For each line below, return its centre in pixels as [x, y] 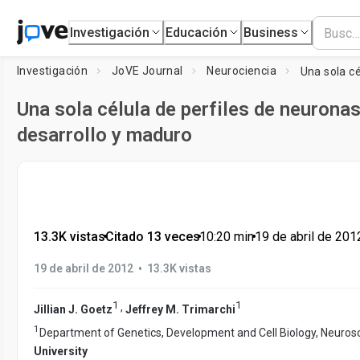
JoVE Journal [147, 71]
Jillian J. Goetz [73, 309]
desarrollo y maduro [104, 135]
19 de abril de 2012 [84, 268]
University [61, 352]
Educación [197, 32]
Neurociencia [242, 71]
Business [271, 32]
